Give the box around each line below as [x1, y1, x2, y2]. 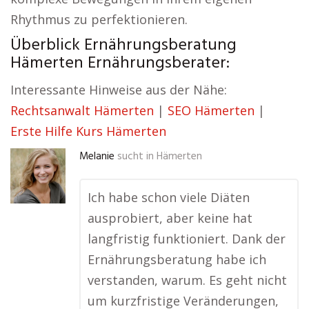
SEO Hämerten [168, 102, 255, 119]
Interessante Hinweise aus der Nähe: [10, 81, 227, 98]
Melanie [79, 148, 114, 165]
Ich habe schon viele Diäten [88, 189, 250, 206]
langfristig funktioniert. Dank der [88, 230, 286, 247]
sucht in [117, 148, 154, 165]
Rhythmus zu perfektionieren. [10, 11, 188, 28]
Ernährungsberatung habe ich [88, 251, 266, 268]
